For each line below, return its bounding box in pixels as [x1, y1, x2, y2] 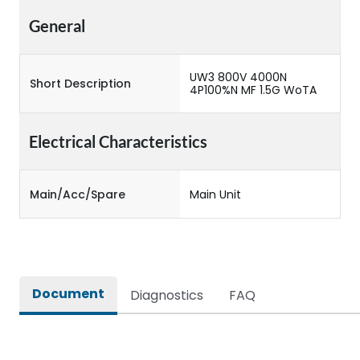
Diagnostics [130, 286, 203, 305]
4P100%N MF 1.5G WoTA [190, 82, 317, 98]
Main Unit [190, 186, 241, 202]
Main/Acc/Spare [30, 186, 125, 202]
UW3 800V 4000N [190, 69, 287, 85]
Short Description [30, 76, 131, 92]
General [29, 16, 85, 35]
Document [32, 284, 104, 303]
